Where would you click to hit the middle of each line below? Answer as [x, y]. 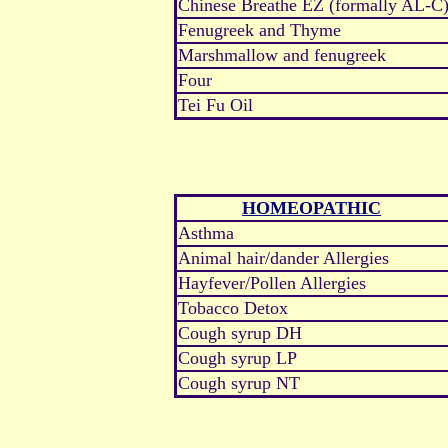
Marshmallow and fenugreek [282, 55]
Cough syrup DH [240, 333]
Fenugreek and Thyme [259, 30]
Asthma [206, 233]
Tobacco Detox [233, 308]
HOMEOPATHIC [311, 208]
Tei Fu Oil [215, 105]
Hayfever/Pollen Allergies [272, 283]
